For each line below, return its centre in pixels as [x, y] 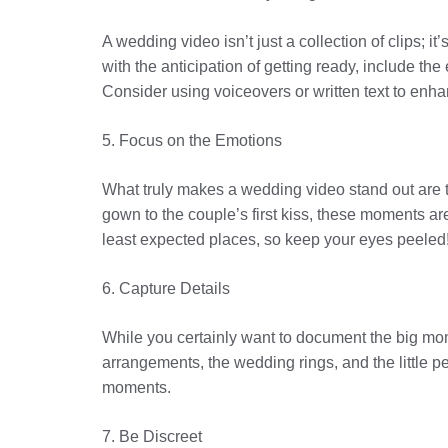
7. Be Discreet [152, 436]
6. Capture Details [166, 288]
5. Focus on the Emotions [192, 140]
